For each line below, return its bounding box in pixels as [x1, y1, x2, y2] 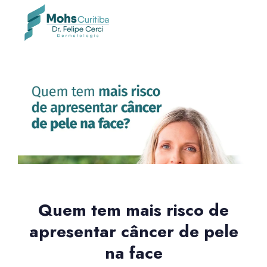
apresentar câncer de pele [29, 219, 238, 244]
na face [104, 240, 163, 265]
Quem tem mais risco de [38, 197, 229, 222]
